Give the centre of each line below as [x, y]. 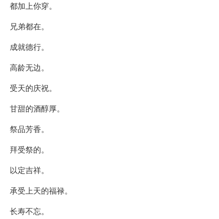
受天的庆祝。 [33, 88]
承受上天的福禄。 [41, 190]
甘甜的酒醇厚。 [37, 108]
